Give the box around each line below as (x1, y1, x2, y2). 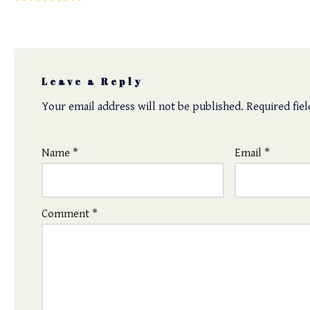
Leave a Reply (41, 75, 143, 88)
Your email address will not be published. (41, 100, 244, 113)
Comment (41, 207, 92, 221)
